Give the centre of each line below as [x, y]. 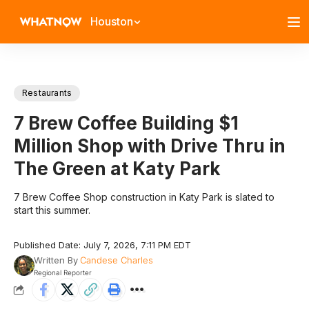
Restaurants [47, 93]
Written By [56, 260]
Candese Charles [116, 260]
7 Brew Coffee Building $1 [126, 123]
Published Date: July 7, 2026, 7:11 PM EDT [102, 245]
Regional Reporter [62, 272]
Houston [112, 21]
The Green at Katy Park [117, 169]
